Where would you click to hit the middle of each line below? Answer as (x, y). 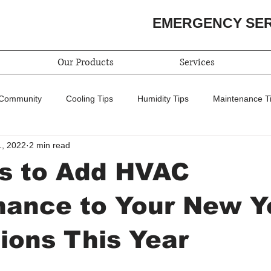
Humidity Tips (163, 98)
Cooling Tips (90, 98)
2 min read (50, 145)
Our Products (85, 62)
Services (197, 62)
